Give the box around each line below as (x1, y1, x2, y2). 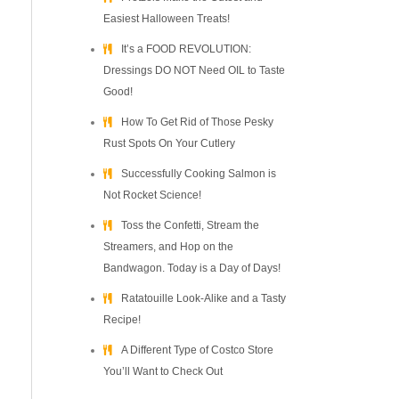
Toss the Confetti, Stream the (121, 219, 259, 232)
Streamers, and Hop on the (103, 240, 233, 253)
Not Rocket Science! (103, 189, 201, 201)
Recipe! (103, 313, 141, 326)
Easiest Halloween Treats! (103, 12, 230, 25)
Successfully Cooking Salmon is (121, 167, 276, 180)
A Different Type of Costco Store (121, 344, 273, 356)
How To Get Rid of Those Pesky (121, 116, 273, 128)
